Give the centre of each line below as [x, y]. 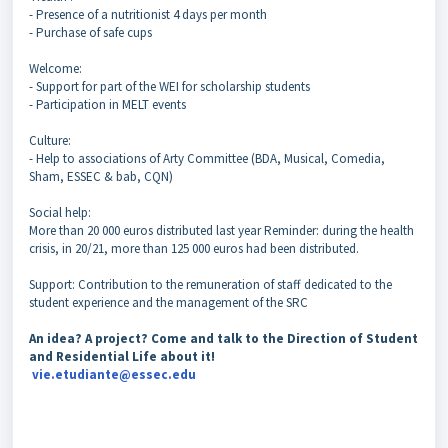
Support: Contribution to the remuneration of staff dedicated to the [210, 284]
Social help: [61, 212]
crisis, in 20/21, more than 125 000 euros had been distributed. [194, 248]
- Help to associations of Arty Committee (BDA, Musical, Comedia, [207, 158]
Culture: [51, 140]
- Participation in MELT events [109, 104]
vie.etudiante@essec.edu [114, 374]
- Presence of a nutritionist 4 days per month [149, 14]
